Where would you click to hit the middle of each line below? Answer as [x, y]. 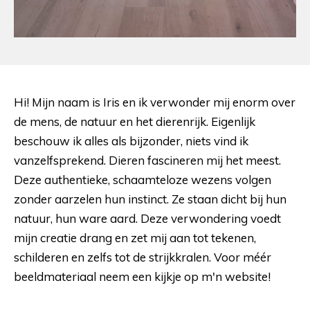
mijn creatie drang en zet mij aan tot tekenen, [135, 237]
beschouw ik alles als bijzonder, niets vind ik [131, 140]
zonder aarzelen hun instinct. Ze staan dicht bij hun [150, 199]
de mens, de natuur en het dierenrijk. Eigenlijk [135, 121]
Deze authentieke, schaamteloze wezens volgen [143, 179]
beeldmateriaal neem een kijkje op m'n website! [142, 276]
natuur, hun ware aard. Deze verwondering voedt [147, 218]
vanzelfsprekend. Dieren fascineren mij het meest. [147, 160]
